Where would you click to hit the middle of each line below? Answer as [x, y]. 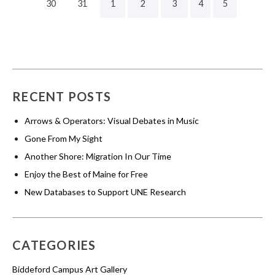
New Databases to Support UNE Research [105, 192]
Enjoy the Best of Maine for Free [86, 174]
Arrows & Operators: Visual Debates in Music [112, 120]
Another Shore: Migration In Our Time [98, 156]
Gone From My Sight [64, 138]
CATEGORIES [54, 245]
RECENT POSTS [62, 96]
